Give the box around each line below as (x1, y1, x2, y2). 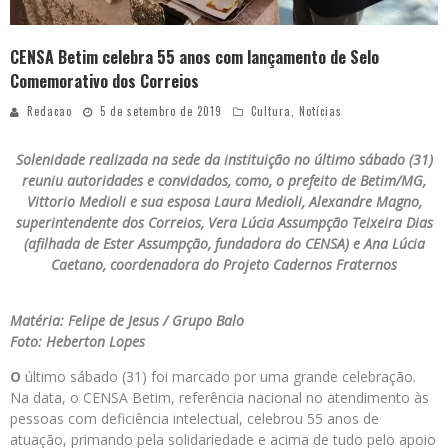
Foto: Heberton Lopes (10, 332, 145, 352)
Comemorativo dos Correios (10, 69, 199, 94)
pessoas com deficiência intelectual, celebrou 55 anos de (10, 409, 379, 429)
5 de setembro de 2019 (100, 103, 222, 120)
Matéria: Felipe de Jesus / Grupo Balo (10, 311, 244, 331)
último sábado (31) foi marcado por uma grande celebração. (21, 367, 416, 387)
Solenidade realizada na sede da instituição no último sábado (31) (15, 150, 433, 170)
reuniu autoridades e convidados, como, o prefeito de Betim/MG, (22, 171, 426, 191)
